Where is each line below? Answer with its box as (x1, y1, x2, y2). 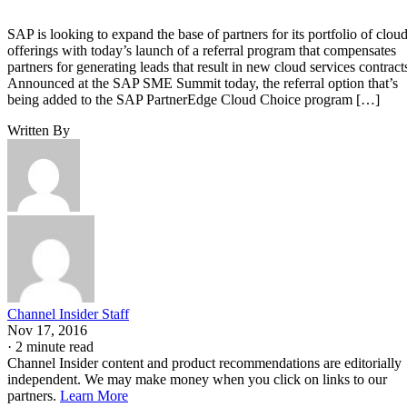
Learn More (60, 387, 128, 403)
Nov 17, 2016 (7, 322, 87, 338)
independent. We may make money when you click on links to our (7, 371, 387, 387)
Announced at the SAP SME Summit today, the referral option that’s (7, 74, 398, 91)
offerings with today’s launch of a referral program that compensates (7, 42, 396, 58)
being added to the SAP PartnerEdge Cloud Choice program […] (7, 91, 380, 107)
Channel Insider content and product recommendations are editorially (7, 354, 402, 371)
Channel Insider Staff (7, 305, 129, 322)
